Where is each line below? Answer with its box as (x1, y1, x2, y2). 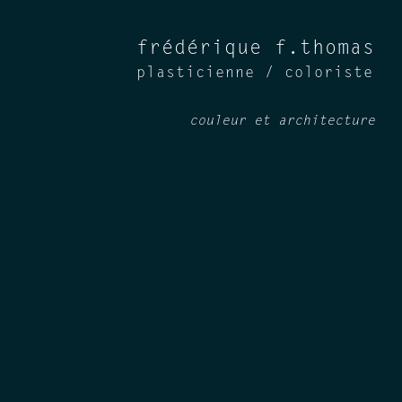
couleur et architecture (189, 115, 375, 128)
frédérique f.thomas (136, 39, 375, 59)
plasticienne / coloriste (136, 66, 373, 81)
